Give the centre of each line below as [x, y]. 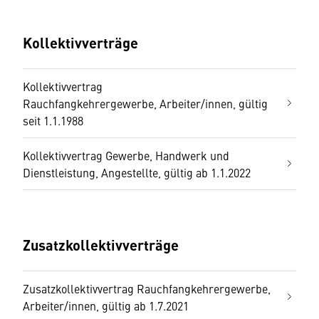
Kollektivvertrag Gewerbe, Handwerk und [126, 155]
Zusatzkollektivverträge [101, 245]
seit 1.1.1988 [54, 120]
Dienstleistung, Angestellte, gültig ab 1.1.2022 [137, 172]
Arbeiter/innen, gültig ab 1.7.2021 [106, 305]
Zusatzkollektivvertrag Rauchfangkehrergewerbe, [147, 288]
